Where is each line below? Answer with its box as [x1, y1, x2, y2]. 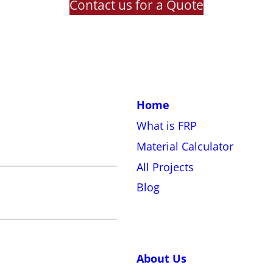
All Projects [136, 159, 194, 174]
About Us [136, 251, 186, 266]
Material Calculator [136, 138, 233, 154]
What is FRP [136, 118, 197, 133]
